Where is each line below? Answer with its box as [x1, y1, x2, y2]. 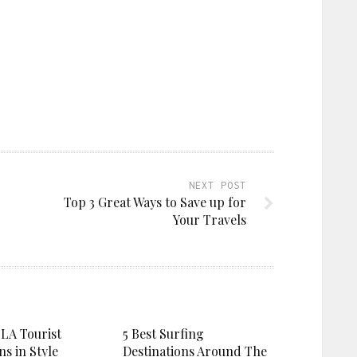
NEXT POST [189, 178, 246, 191]
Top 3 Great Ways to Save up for [64, 193, 246, 210]
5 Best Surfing [123, 324, 204, 342]
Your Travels [173, 210, 246, 228]
